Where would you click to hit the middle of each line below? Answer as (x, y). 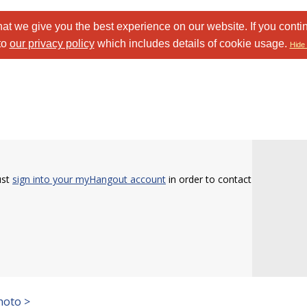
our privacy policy (52, 44)
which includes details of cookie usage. (192, 44)
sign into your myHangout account (89, 179)
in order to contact (209, 179)
